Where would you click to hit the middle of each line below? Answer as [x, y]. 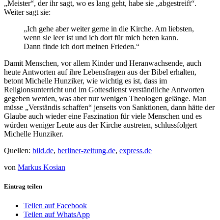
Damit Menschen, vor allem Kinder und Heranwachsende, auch [103, 63]
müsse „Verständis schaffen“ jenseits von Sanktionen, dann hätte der [109, 107]
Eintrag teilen [23, 186]
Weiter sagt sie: [27, 12]
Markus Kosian [41, 167]
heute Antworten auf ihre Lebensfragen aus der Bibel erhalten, [100, 72]
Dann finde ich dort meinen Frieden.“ [82, 46]
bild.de [43, 150]
